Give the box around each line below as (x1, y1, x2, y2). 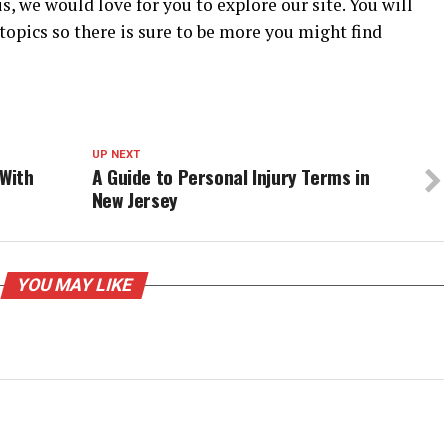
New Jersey (91, 185, 178, 215)
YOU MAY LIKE (13, 275, 135, 296)
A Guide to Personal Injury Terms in (91, 162, 370, 192)
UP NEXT (91, 148, 140, 162)
